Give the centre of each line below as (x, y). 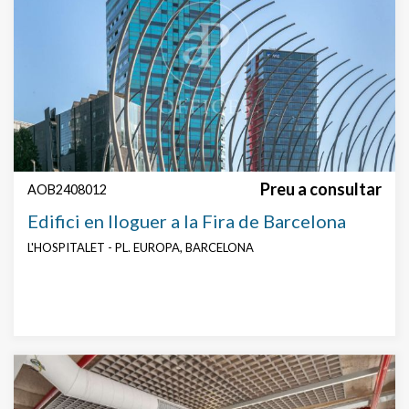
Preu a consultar (321, 189)
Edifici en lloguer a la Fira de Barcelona (187, 221)
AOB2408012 (67, 190)
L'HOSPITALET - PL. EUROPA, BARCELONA (141, 248)
